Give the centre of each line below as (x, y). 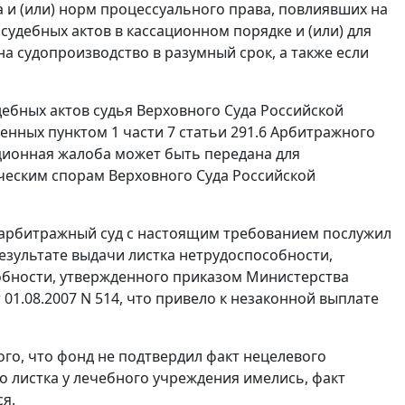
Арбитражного (321, 132)
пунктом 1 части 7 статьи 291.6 (157, 132)
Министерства (296, 277)
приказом (207, 277)
